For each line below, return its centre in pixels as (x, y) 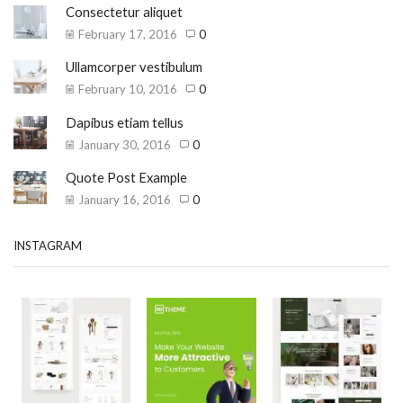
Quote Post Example (126, 177)
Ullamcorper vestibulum (134, 67)
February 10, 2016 (128, 90)
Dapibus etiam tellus (125, 122)
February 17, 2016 (128, 35)
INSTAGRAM (48, 246)
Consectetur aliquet (124, 12)
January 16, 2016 (125, 199)
